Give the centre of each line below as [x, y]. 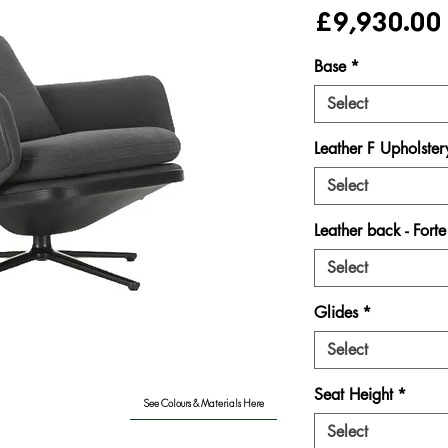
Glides [336, 312]
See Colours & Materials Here [203, 403]
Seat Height [353, 394]
